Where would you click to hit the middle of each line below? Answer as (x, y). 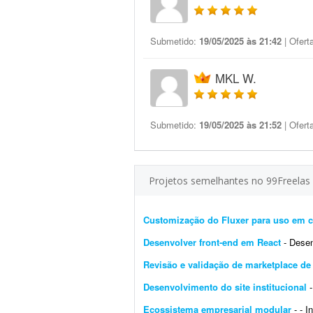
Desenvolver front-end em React (212, 242)
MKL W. (236, 78)
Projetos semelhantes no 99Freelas (230, 181)
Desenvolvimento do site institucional (226, 287)
